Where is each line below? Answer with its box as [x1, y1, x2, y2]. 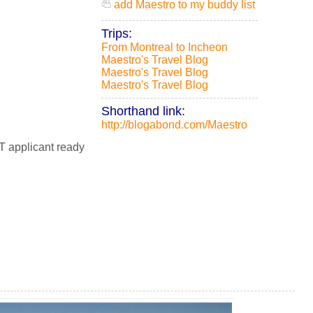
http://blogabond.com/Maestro [101, 119, 247, 131]
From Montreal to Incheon [101, 41, 228, 53]
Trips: [101, 27, 132, 41]
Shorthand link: [101, 104, 185, 118]
